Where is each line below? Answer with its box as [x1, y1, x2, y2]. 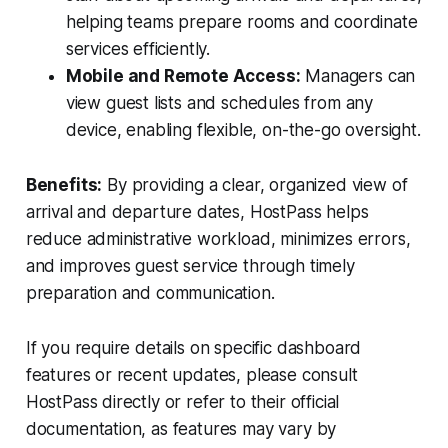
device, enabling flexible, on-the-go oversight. [65, 120, 421, 141]
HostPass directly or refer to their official [25, 392, 340, 413]
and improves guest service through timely [25, 256, 355, 277]
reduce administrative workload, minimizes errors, [25, 229, 411, 250]
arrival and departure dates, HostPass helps [25, 202, 369, 223]
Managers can [300, 66, 416, 87]
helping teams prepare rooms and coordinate [65, 12, 418, 33]
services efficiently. [65, 39, 211, 60]
